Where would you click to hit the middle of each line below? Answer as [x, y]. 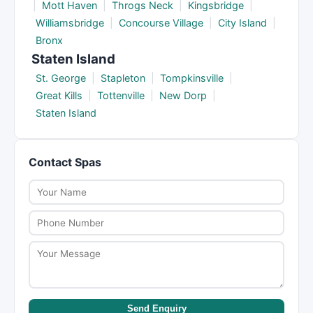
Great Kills [59, 95]
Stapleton [123, 78]
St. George [61, 78]
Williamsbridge [70, 23]
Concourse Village [161, 23]
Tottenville [121, 95]
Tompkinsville [192, 78]
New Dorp [183, 95]
